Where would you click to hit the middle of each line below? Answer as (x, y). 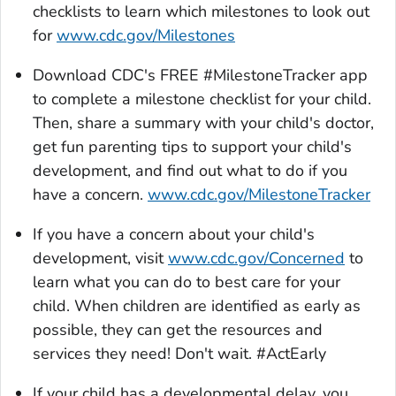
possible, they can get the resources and (178, 330)
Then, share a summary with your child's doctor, (203, 123)
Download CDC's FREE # (123, 76)
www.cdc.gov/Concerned (256, 259)
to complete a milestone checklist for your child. (202, 99)
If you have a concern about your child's (174, 235)
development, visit (100, 259)
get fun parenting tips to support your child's (192, 147)
